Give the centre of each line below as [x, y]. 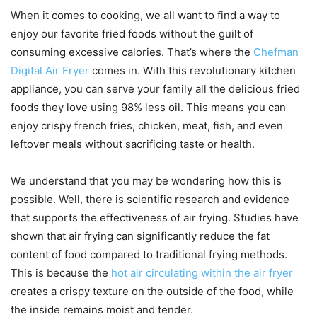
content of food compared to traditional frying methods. [149, 255]
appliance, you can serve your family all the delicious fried [155, 89]
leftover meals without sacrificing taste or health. [133, 144]
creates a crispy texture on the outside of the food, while [152, 292]
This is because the [61, 273]
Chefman [276, 52]
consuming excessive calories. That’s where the [132, 52]
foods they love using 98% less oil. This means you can [148, 108]
